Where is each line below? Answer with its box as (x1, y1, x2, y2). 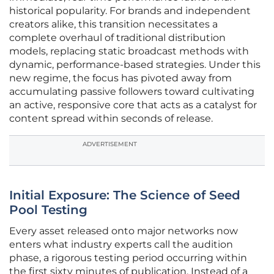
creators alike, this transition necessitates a (9, 18, 218, 31)
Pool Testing (9, 202, 87, 218)
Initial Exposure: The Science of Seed (9, 188, 240, 203)
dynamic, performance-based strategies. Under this (9, 59, 261, 71)
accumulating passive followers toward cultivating (9, 86, 254, 98)
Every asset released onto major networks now (9, 225, 238, 237)
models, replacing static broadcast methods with (9, 45, 249, 57)
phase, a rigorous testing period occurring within (9, 252, 247, 264)
